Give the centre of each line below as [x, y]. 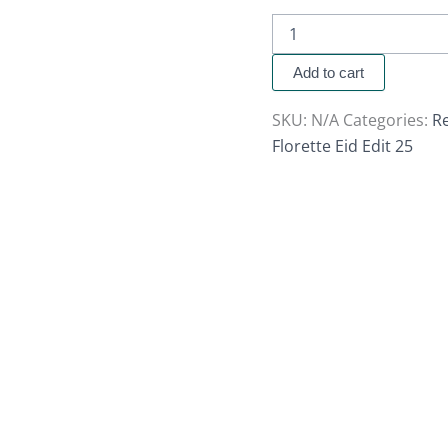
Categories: [387, 120]
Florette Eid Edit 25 [342, 146]
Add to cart [328, 73]
